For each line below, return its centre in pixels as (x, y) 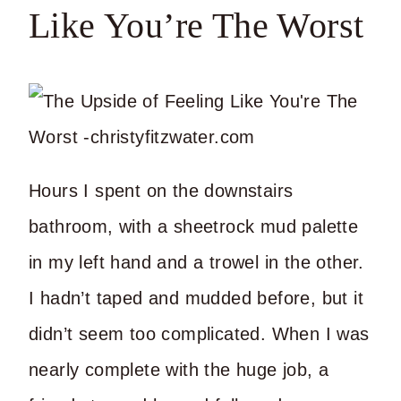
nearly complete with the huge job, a (179, 369)
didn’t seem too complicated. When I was (199, 333)
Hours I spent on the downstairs (161, 190)
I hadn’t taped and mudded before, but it (196, 298)
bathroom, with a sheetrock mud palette (194, 226)
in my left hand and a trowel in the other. (196, 262)
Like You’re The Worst (196, 26)
